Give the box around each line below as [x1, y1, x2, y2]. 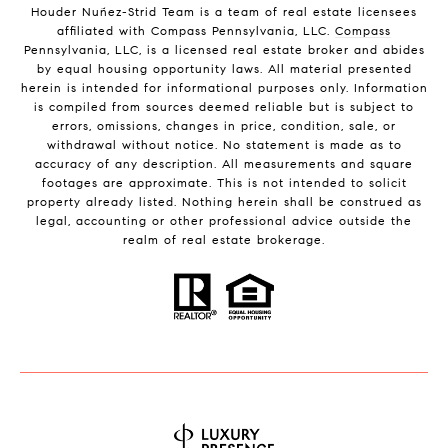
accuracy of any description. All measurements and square [35, 156, 413, 171]
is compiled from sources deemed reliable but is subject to [34, 99, 414, 114]
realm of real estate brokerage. [123, 232, 325, 247]
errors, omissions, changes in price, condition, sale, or [52, 118, 396, 133]
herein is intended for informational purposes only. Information [20, 80, 428, 95]
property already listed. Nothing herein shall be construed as [26, 194, 422, 209]
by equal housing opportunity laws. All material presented [36, 61, 412, 76]
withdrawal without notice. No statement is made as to [46, 137, 402, 152]
